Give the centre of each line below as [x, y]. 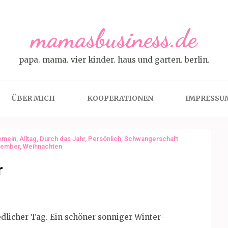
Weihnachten [42, 146]
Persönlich [105, 139]
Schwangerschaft [151, 139]
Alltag [28, 139]
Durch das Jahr [62, 139]
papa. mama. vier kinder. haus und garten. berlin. [114, 60]
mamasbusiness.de [114, 39]
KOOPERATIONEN [120, 98]
